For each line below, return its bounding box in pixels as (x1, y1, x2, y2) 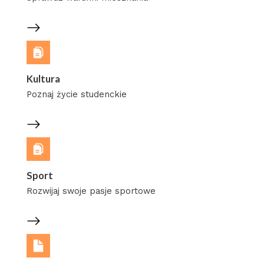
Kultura (26, 72, 60, 84)
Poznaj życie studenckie (26, 89, 127, 100)
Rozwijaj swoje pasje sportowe (26, 186, 156, 197)
